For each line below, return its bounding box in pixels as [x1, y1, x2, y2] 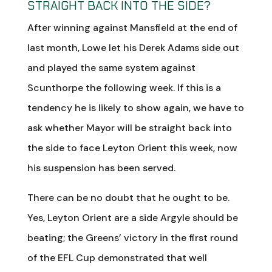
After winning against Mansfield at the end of [27, 21, 237, 34]
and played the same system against [27, 61, 195, 74]
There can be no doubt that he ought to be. [27, 191, 229, 204]
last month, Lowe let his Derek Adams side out [27, 41, 239, 54]
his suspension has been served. [27, 161, 175, 174]
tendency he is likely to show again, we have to [27, 101, 244, 114]
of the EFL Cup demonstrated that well [27, 251, 207, 264]
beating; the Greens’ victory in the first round [27, 231, 238, 244]
